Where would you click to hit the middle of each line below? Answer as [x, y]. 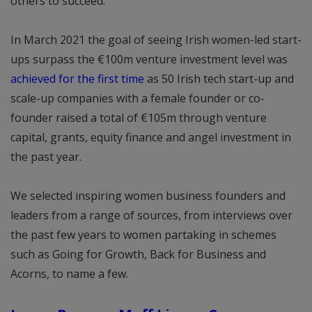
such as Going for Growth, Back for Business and [138, 254]
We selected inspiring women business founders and [148, 196]
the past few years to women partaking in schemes [143, 235]
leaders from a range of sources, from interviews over [151, 215]
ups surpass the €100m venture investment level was [149, 59]
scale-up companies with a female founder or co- [138, 98]
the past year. [46, 157]
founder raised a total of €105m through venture [139, 118]
